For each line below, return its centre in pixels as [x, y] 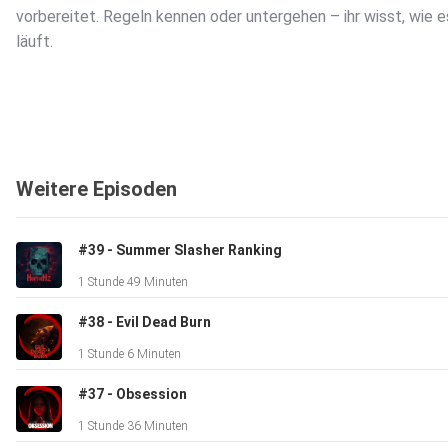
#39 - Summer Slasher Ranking [180, 250]
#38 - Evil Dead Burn [144, 322]
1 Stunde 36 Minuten [133, 426]
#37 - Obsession [132, 394]
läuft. [34, 42]
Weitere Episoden [96, 189]
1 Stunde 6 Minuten [129, 354]
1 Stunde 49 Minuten [133, 282]
